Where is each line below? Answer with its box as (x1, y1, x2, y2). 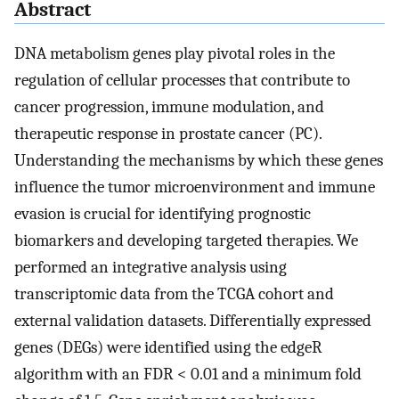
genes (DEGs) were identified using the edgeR (14, 338, 322, 358)
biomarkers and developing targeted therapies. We (14, 231, 358, 251)
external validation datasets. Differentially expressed (14, 311, 371, 331)
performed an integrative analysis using (14, 257, 287, 278)
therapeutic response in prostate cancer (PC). (14, 124, 322, 144)
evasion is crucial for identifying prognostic (14, 204, 311, 224)
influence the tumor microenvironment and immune (14, 177, 375, 198)
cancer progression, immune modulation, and (14, 97, 324, 118)
